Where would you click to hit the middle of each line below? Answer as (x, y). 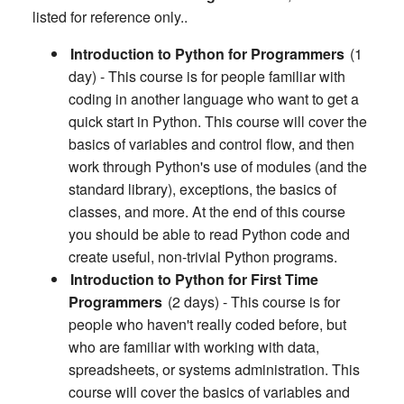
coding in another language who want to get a (214, 99)
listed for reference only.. (110, 17)
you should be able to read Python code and (209, 234)
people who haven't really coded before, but (207, 325)
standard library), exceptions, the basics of (202, 189)
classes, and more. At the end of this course (207, 212)
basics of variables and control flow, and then (211, 144)
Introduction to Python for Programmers (207, 54)
